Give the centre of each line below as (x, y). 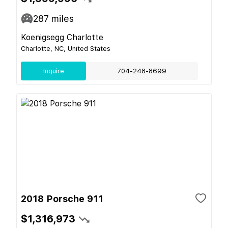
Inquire (53, 71)
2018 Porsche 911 (62, 198)
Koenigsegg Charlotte (62, 37)
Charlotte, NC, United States (66, 48)
